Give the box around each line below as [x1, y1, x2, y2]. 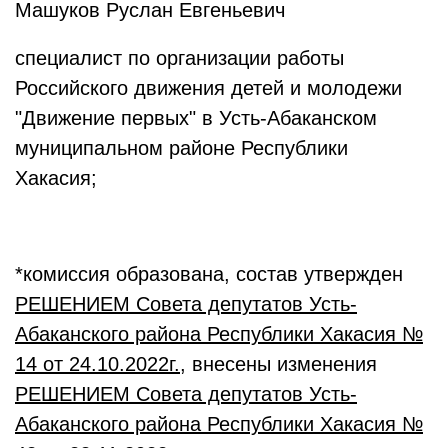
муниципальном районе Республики [15, 137, 348, 159]
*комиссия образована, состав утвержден [15, 263, 403, 285]
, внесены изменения [180, 353, 377, 375]
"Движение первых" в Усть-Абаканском [15, 107, 377, 129]
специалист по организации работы [15, 47, 344, 69]
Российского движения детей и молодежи [15, 77, 402, 99]
